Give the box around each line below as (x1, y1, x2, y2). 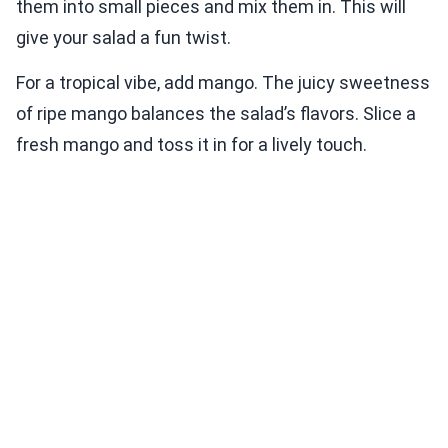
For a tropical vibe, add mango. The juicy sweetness (16, 72, 430, 94)
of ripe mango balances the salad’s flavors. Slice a (16, 103, 416, 125)
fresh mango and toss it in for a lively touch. (16, 134, 367, 156)
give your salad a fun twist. (16, 27, 231, 49)
